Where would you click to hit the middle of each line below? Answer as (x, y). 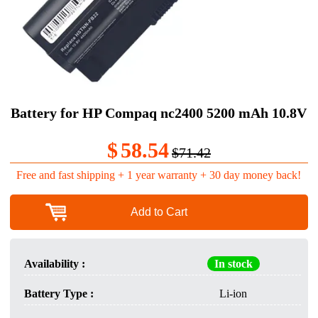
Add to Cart (159, 212)
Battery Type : (59, 294)
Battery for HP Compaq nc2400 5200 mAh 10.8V (159, 113)
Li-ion (234, 294)
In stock (233, 264)
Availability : (54, 264)
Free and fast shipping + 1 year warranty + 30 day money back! (159, 175)
